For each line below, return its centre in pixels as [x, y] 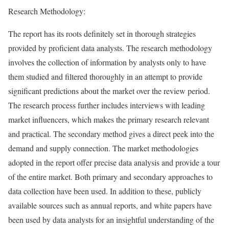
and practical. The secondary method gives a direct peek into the [111, 134]
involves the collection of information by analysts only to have [107, 62]
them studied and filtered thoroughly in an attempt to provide [105, 76]
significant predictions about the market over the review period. [109, 91]
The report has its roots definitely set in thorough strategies [102, 33]
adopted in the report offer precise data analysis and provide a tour [114, 162]
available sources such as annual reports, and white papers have [110, 205]
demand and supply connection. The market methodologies [103, 148]
